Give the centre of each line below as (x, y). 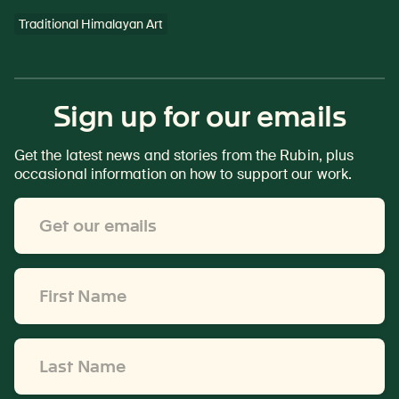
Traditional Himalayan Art (91, 24)
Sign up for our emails (199, 117)
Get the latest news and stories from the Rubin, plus (184, 156)
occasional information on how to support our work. (183, 175)
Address (41, 225)
